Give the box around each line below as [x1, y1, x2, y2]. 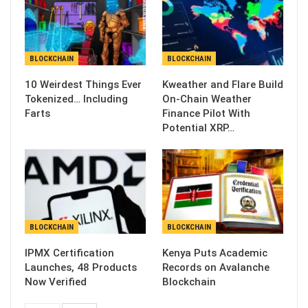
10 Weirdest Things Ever [25, 78, 142, 91]
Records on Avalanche [162, 261, 269, 274]
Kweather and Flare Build [162, 78, 283, 91]
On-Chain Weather [162, 92, 252, 105]
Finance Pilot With [162, 107, 250, 120]
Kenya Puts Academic [162, 247, 267, 260]
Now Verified [25, 276, 87, 289]
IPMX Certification [25, 247, 114, 260]
